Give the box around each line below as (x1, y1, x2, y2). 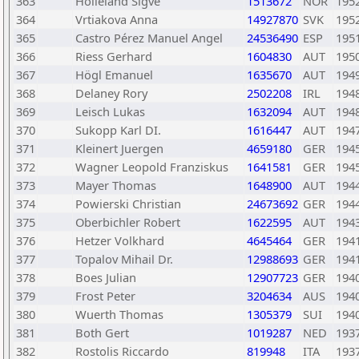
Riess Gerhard (75, 48, 152, 64)
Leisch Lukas (75, 103, 145, 119)
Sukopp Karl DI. (75, 122, 161, 138)
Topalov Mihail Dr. (75, 251, 173, 267)
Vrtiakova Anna (75, 11, 158, 27)
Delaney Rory (75, 85, 147, 101)
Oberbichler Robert (75, 214, 180, 230)
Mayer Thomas (75, 177, 156, 193)
